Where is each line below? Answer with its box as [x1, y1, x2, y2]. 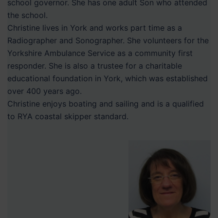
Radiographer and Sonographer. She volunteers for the [7, 36, 209, 46]
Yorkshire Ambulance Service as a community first [7, 48, 193, 58]
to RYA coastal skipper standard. [7, 111, 128, 122]
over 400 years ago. [7, 86, 82, 96]
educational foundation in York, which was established [7, 73, 208, 84]
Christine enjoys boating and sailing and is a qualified [7, 99, 204, 109]
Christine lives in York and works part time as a [7, 23, 182, 33]
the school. [7, 10, 48, 20]
